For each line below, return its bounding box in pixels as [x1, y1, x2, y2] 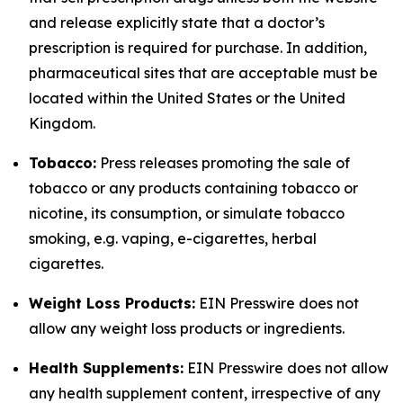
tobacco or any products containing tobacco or [29, 179, 358, 197]
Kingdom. [29, 114, 95, 132]
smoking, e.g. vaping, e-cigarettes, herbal [29, 229, 317, 247]
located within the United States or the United [29, 89, 345, 107]
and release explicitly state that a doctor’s [29, 13, 325, 31]
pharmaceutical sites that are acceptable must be [29, 64, 378, 82]
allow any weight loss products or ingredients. [29, 319, 345, 337]
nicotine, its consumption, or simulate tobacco [29, 204, 345, 222]
